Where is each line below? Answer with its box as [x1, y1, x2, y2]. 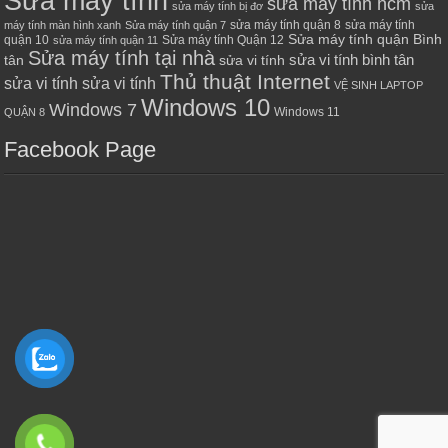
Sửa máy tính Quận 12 [162, 32, 285, 47]
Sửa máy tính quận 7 [125, 18, 227, 31]
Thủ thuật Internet [160, 69, 331, 94]
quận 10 [4, 32, 50, 47]
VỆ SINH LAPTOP [334, 78, 424, 91]
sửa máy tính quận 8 [230, 17, 342, 32]
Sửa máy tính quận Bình [288, 31, 443, 47]
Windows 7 [49, 98, 138, 120]
